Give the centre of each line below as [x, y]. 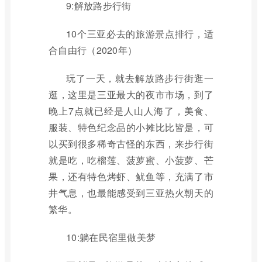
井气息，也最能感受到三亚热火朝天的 [131, 193]
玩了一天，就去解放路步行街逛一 [140, 78]
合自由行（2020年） [93, 50]
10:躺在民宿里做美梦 [111, 237]
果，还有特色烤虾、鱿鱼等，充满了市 [131, 176]
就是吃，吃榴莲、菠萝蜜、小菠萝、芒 [131, 160]
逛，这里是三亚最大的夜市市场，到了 [131, 94]
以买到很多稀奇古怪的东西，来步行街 [131, 144]
